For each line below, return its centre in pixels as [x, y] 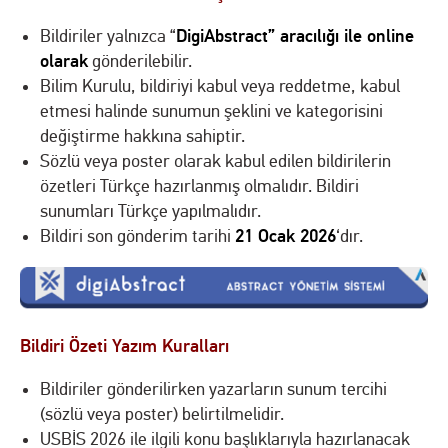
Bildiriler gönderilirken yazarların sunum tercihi [213, 389]
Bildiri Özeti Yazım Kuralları [124, 345]
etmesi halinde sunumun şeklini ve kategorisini [211, 111]
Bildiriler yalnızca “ [108, 36]
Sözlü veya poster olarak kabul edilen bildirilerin [215, 161]
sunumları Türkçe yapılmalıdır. [150, 211]
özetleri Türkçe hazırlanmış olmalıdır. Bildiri [199, 186]
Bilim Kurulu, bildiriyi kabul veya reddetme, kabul [220, 86]
